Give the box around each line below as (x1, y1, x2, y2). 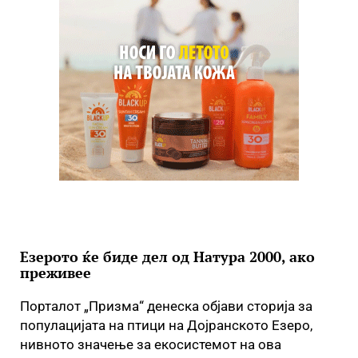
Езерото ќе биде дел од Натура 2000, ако (20, 247, 315, 266)
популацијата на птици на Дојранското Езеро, (20, 317, 312, 333)
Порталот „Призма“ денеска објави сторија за (20, 298, 312, 314)
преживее (20, 263, 91, 282)
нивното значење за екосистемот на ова (20, 336, 281, 352)
